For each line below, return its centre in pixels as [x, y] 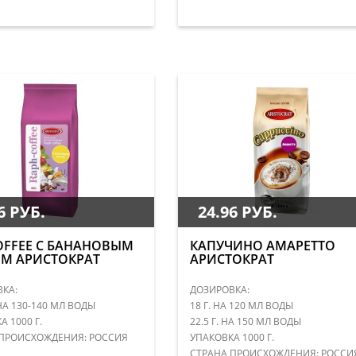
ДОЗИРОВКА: [219, 289]
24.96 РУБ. [237, 211]
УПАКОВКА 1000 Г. [232, 337]
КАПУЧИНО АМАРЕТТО [262, 245]
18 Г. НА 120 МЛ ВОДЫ [241, 305]
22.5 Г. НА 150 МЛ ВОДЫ [245, 321]
